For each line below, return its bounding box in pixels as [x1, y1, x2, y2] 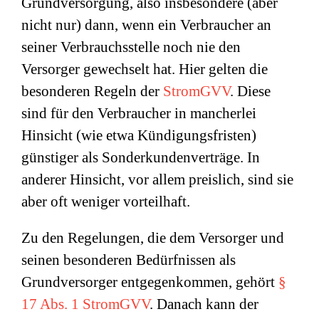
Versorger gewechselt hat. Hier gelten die [21, 61, 268, 78]
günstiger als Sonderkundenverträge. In [21, 149, 260, 166]
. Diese [230, 83, 271, 100]
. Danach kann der [150, 296, 258, 313]
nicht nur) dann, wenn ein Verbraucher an [21, 16, 271, 33]
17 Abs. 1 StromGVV [21, 296, 150, 313]
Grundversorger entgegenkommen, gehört [21, 273, 278, 291]
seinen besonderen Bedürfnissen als [21, 251, 236, 268]
